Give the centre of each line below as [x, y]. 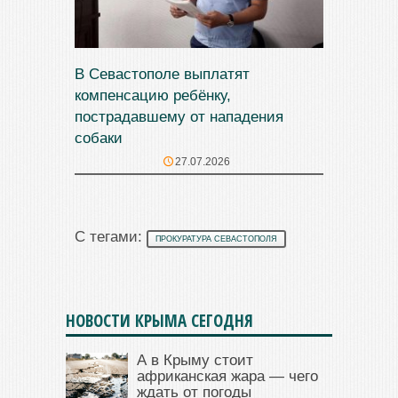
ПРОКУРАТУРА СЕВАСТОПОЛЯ [216, 239]
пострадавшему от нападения [179, 116]
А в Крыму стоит [195, 360]
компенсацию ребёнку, [153, 95]
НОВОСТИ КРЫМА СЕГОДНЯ [159, 320]
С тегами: [111, 236]
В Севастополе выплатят [162, 74]
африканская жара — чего [227, 376]
